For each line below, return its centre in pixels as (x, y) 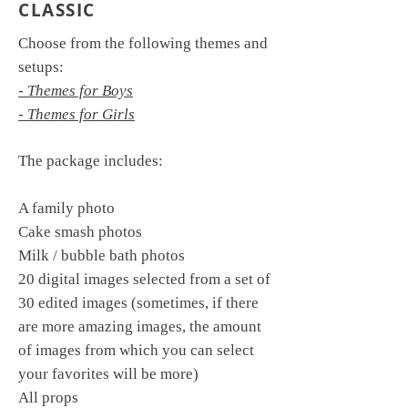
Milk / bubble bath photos (102, 255)
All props (48, 398)
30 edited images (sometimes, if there (138, 303)
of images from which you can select (136, 350)
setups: (41, 67)
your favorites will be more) (108, 374)
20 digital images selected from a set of (144, 279)
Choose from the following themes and (143, 43)
